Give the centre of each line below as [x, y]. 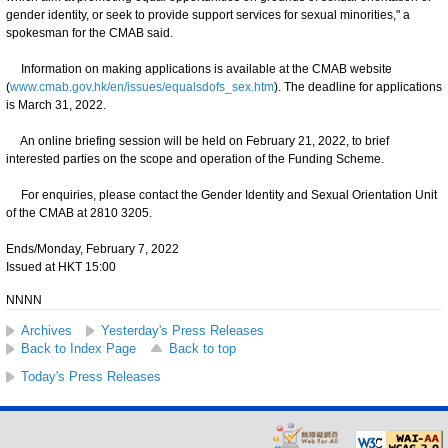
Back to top [202, 348]
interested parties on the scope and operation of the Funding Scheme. [195, 158]
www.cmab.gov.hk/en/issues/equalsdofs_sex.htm [142, 86]
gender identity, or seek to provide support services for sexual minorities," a [208, 14]
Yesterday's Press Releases [182, 330]
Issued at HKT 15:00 [61, 266]
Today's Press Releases [91, 376]
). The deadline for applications [358, 86]
